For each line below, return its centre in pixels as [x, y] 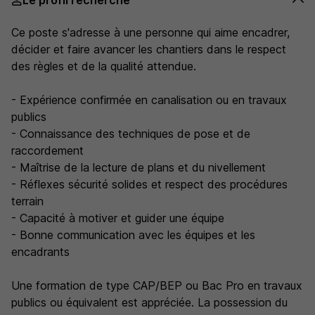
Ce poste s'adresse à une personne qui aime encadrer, [150, 32]
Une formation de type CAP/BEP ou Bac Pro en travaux [157, 285]
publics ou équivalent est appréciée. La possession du [149, 302]
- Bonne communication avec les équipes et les [133, 235]
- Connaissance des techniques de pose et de [131, 134]
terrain [27, 201]
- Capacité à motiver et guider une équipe [118, 218]
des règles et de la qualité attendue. [104, 66]
